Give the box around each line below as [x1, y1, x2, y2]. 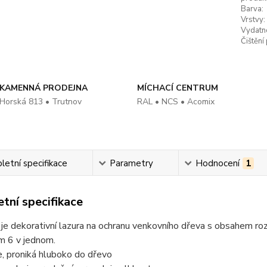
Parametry [109, 157, 153, 169]
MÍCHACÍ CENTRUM [136, 82, 218, 94]
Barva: [240, 4, 263, 14]
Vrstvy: [240, 14, 265, 25]
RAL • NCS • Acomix [136, 96, 215, 107]
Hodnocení [195, 157, 240, 169]
